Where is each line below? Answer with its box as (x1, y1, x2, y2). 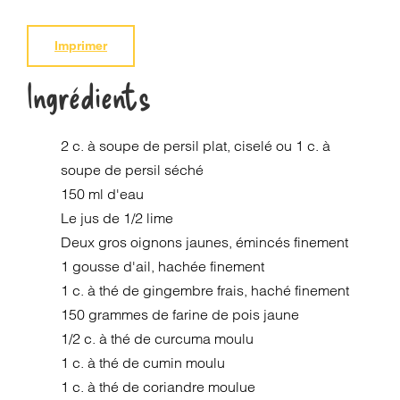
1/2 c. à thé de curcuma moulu (61, 329, 254, 347)
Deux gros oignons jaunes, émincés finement (61, 233, 349, 251)
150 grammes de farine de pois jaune (61, 305, 300, 323)
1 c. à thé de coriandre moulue (61, 378, 256, 396)
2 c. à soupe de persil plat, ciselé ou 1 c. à (61, 137, 331, 154)
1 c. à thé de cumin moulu (61, 354, 226, 371)
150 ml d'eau (61, 185, 145, 203)
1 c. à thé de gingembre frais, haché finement (61, 281, 350, 299)
